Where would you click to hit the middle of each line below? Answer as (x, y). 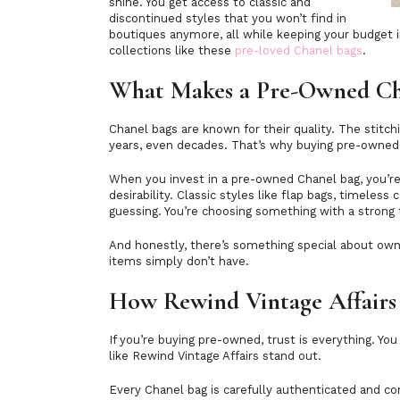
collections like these (172, 50)
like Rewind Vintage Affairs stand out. (215, 356)
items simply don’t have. (179, 261)
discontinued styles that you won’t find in (228, 18)
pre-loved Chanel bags (299, 50)
